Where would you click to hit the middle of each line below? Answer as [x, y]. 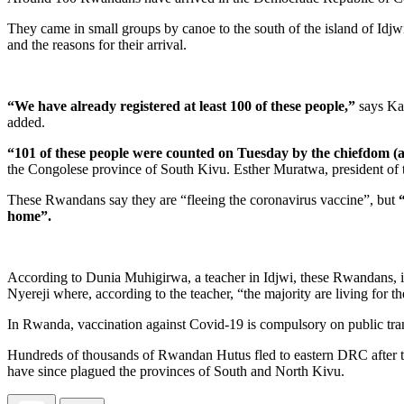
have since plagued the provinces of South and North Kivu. [176, 372]
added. [26, 123]
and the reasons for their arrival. [97, 45]
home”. [29, 216]
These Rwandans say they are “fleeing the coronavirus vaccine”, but [203, 200]
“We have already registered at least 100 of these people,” [181, 106]
